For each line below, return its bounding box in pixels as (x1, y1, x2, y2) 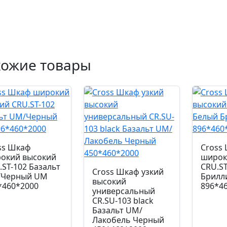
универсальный (92, 185, 155, 197)
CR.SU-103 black (92, 195, 154, 206)
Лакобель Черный (92, 214, 164, 225)
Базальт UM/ (92, 205, 142, 216)
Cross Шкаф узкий (92, 166, 164, 177)
